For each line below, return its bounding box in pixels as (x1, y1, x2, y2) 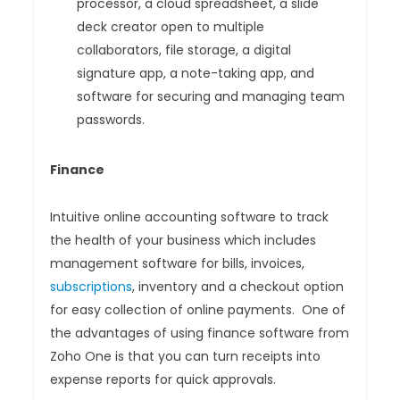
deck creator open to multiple (77, 18, 265, 37)
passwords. (77, 111, 146, 129)
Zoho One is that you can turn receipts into (50, 347, 321, 366)
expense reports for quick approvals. (50, 371, 277, 389)
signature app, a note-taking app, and (77, 64, 315, 83)
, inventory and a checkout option (132, 278, 345, 296)
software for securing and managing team (77, 87, 346, 106)
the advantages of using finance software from (50, 324, 350, 343)
